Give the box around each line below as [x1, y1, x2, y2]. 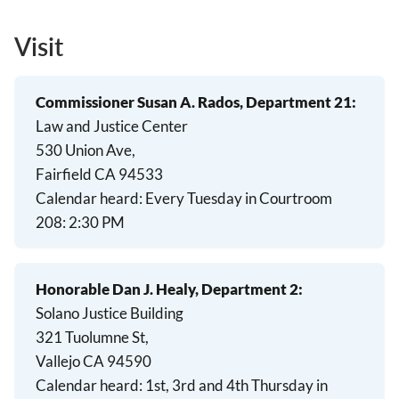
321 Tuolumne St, [36, 328, 149, 347]
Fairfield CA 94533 [36, 165, 163, 184]
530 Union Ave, [36, 141, 135, 160]
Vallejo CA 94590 [36, 352, 151, 371]
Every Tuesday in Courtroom [145, 189, 332, 208]
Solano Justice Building [36, 304, 183, 323]
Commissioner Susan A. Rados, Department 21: [36, 93, 356, 112]
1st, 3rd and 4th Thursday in [145, 376, 328, 395]
